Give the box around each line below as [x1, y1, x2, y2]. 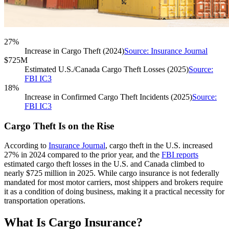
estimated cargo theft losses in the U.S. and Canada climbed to [4, 159, 204, 169]
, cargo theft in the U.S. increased [105, 141, 213, 150]
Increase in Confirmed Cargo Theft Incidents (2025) [25, 93, 192, 101]
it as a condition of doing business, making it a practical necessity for [4, 187, 224, 196]
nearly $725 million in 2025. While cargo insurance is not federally [4, 169, 219, 178]
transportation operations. [4, 196, 85, 205]
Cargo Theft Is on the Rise [4, 120, 114, 131]
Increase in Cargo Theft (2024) [25, 47, 124, 55]
